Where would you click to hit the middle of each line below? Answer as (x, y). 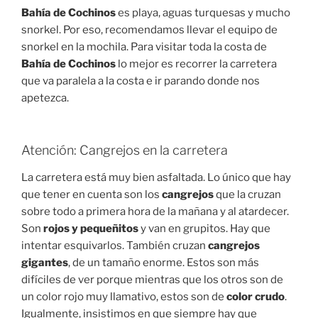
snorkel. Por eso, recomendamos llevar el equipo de (149, 29)
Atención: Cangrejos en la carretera (125, 150)
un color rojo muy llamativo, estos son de (124, 296)
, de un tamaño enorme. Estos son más (164, 262)
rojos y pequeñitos (90, 228)
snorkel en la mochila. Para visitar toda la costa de (144, 46)
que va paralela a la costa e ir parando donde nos (141, 81)
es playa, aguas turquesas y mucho (203, 12)
